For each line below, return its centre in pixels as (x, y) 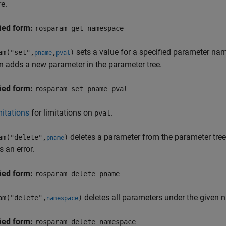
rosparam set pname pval (81, 89)
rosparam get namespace (79, 28)
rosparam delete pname (77, 174)
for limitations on (62, 113)
